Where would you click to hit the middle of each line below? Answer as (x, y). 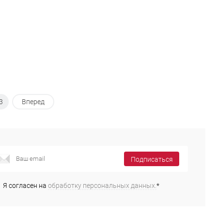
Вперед (33, 102)
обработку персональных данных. (102, 185)
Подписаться (152, 160)
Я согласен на (25, 185)
